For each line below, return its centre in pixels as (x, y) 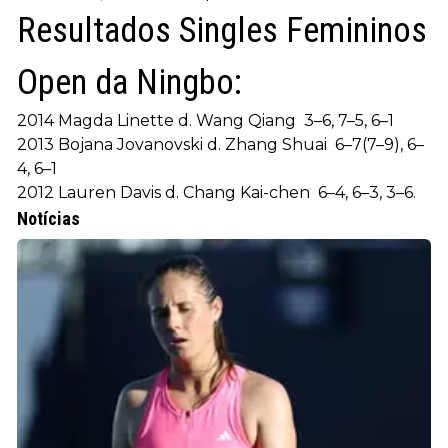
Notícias (48, 219)
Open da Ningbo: (129, 83)
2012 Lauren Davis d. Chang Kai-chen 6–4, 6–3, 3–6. (216, 193)
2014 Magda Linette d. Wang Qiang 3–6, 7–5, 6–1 (205, 121)
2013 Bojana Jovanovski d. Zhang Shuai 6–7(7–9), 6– (220, 145)
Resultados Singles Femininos (222, 31)
